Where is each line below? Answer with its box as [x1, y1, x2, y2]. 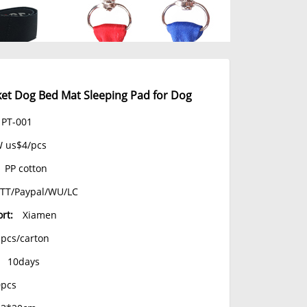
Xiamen [22, 208, 57, 221]
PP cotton [4, 162, 47, 175]
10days [7, 255, 40, 268]
